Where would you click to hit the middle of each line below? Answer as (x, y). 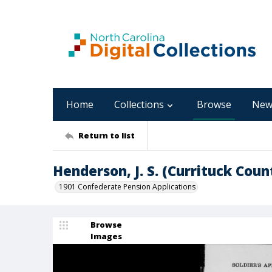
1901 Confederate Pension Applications (127, 187)
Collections (139, 104)
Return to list (107, 135)
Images (106, 236)
